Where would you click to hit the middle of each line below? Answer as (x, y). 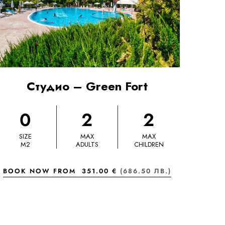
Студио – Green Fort (87, 86)
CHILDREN (149, 145)
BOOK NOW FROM (43, 171)
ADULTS (87, 145)
